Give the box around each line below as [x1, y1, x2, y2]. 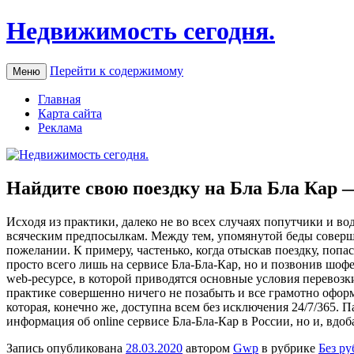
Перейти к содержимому [50, 63, 183, 77]
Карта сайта [38, 106, 102, 120]
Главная [38, 92, 81, 106]
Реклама [38, 120, 82, 134]
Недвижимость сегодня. [6, 17, 275, 46]
